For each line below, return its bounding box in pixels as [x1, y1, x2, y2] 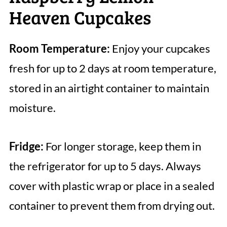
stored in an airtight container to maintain [9, 81, 209, 95]
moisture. [9, 101, 56, 115]
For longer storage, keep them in [43, 139, 201, 154]
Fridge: [9, 139, 44, 154]
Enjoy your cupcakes [109, 42, 210, 56]
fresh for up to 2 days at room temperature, [9, 61, 216, 75]
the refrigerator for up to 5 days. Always [9, 159, 201, 173]
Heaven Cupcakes [9, 5, 151, 30]
